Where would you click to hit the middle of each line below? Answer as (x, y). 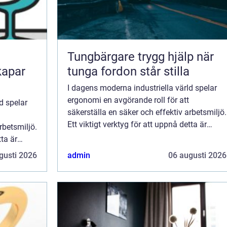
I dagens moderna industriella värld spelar (142, 88)
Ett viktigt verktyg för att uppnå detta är (137, 124)
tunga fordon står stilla (128, 71)
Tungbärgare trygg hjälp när (103, 56)
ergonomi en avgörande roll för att (128, 100)
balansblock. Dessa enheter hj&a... (129, 136)
